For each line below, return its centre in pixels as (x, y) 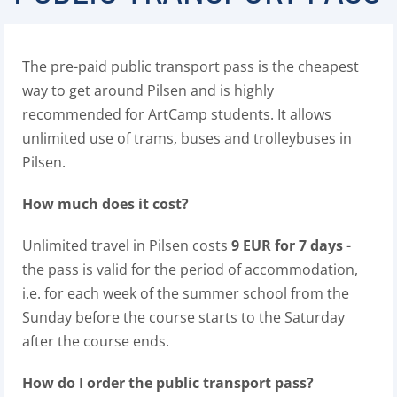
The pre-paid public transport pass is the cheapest (191, 66)
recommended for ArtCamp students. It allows (177, 114)
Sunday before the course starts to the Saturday (183, 317)
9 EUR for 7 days (287, 245)
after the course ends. (96, 341)
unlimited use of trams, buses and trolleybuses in (187, 138)
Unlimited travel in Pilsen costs (127, 245)
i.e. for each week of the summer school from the (186, 293)
